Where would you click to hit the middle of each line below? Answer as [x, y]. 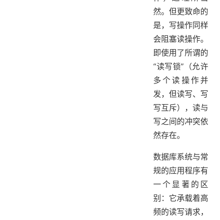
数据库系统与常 [181, 156]
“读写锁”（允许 [181, 66]
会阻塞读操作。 [181, 39]
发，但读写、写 [181, 94]
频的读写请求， [181, 211]
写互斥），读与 [181, 107]
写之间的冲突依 [181, 121]
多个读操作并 [181, 80]
